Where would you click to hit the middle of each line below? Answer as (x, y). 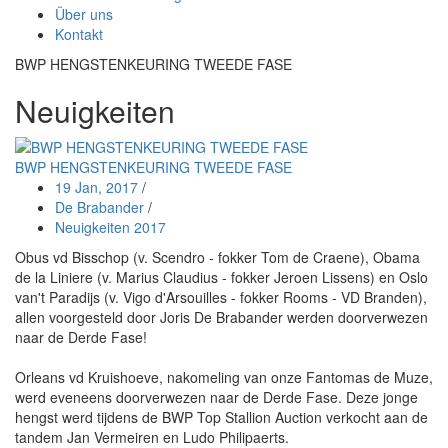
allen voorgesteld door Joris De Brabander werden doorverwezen (221, 317)
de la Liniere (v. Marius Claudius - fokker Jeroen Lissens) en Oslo (221, 277)
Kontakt (79, 34)
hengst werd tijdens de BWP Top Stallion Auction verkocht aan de (221, 417)
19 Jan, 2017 (96, 187)
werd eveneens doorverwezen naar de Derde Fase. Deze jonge (216, 397)
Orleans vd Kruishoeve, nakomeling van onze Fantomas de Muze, (224, 377)
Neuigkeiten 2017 (110, 227)
